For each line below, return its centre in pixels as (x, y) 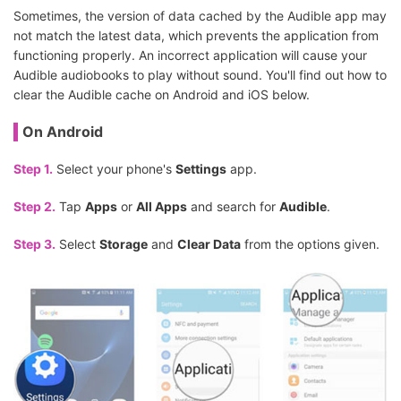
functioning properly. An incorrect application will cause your (190, 55)
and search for (233, 207)
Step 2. (34, 207)
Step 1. (33, 169)
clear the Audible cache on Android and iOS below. (162, 95)
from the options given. (310, 244)
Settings (201, 169)
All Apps (162, 207)
